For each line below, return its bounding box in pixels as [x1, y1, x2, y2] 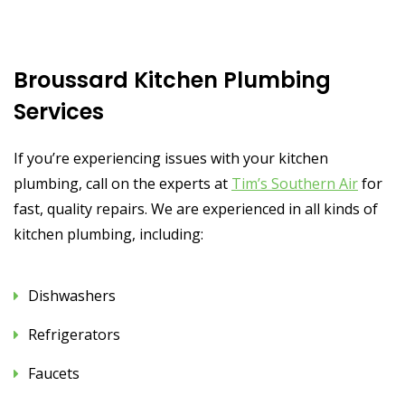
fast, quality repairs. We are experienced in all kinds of [14, 198, 378, 219]
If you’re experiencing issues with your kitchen [14, 147, 328, 168]
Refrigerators [28, 324, 120, 344]
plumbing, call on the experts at [14, 173, 231, 193]
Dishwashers [28, 285, 116, 306]
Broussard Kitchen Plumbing [14, 65, 331, 95]
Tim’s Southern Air [231, 173, 358, 193]
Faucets [28, 363, 80, 383]
